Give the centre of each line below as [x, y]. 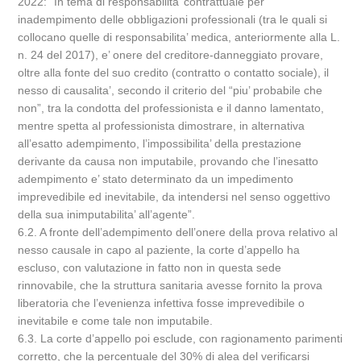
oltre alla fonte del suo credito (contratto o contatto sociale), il [174, 73]
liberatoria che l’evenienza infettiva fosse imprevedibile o [162, 303]
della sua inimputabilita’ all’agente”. [107, 214]
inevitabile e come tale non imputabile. [116, 321]
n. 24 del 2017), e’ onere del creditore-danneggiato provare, [171, 55]
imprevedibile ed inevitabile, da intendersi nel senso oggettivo [174, 197]
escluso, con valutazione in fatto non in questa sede [150, 268]
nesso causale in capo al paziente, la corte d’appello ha [159, 250]
